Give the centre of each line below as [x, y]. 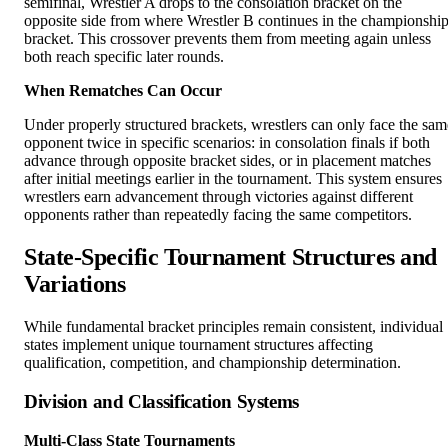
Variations [75, 284]
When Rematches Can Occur [123, 91]
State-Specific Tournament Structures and [230, 257]
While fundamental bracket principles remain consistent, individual [233, 327]
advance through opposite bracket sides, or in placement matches [227, 161]
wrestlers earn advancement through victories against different [218, 197]
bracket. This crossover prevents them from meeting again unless [227, 39]
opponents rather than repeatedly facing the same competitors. [218, 215]
